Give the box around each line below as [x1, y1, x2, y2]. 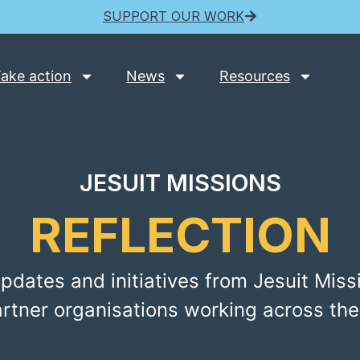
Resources [219, 67, 291, 84]
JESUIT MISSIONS [79, 169, 281, 197]
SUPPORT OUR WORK [103, 8, 244, 24]
